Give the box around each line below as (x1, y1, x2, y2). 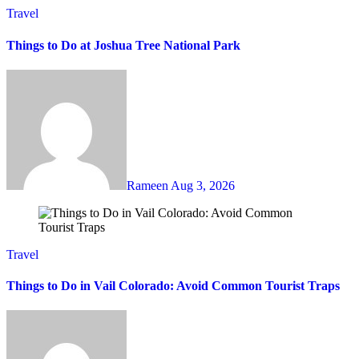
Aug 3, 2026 (171, 178, 235, 192)
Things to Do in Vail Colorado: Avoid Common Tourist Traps (6, 279, 340, 293)
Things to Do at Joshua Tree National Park (6, 38, 240, 52)
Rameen (127, 178, 171, 192)
